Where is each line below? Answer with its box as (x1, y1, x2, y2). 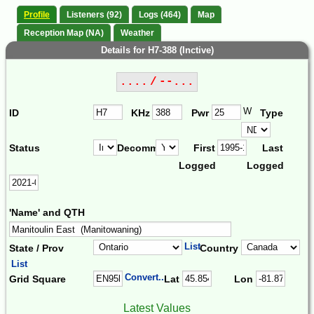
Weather (121, 27, 154, 38)
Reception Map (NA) (24, 27, 104, 38)
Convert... (125, 272, 168, 283)
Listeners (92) (67, 10, 122, 20)
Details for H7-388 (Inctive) (100, 44, 214, 55)
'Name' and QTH (9, 207, 85, 219)
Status (9, 142, 40, 154)
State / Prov (9, 242, 64, 254)
